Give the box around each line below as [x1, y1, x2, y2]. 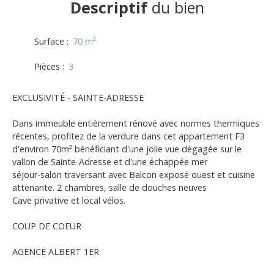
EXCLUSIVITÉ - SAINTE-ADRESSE [12, 92, 144, 104]
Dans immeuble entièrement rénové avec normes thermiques [12, 117, 259, 130]
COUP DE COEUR [12, 220, 81, 232]
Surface [34, 35, 64, 48]
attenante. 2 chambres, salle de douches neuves [12, 182, 207, 194]
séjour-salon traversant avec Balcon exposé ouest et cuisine [12, 169, 255, 181]
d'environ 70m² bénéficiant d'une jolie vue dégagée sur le [12, 143, 242, 155]
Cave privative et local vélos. [12, 194, 125, 207]
